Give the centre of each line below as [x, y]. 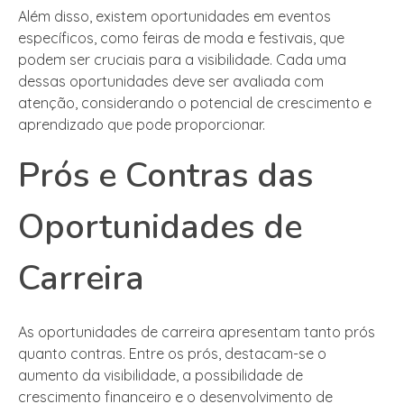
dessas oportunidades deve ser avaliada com [171, 81]
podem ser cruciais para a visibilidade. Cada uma [182, 59]
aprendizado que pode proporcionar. [142, 124]
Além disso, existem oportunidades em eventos [174, 16]
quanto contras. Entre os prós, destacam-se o [172, 353]
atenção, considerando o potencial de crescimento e [195, 102]
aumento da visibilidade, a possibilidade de [161, 375]
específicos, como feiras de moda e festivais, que [181, 37]
